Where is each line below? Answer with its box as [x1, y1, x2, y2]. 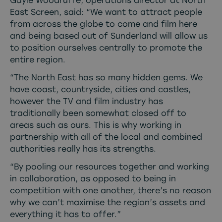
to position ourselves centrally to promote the [10, 43, 202, 53]
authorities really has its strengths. [10, 144, 156, 154]
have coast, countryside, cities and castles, [10, 84, 191, 94]
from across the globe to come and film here [10, 19, 197, 29]
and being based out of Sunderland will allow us [10, 31, 208, 41]
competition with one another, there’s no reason [10, 185, 211, 195]
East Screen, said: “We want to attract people [10, 7, 202, 17]
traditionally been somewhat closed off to [10, 108, 186, 118]
